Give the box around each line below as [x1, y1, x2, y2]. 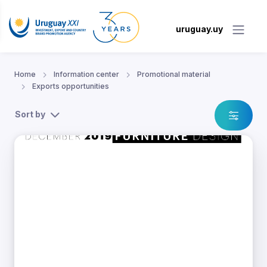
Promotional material [137, 70, 210, 79]
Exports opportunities [32, 82, 109, 91]
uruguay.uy [176, 24, 223, 35]
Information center [54, 70, 119, 79]
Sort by [15, 109, 45, 120]
